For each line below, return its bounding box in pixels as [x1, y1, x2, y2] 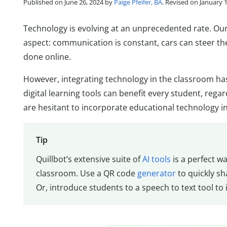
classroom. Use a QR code [35, 168, 137, 179]
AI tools [142, 154, 171, 165]
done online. [23, 51, 71, 62]
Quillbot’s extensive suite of [35, 154, 142, 165]
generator [137, 168, 176, 179]
